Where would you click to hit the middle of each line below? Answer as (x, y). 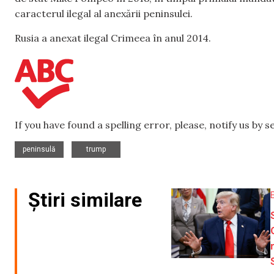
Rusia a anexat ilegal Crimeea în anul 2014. (113, 38)
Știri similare (85, 200)
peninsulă (39, 150)
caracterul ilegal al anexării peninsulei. (104, 14)
